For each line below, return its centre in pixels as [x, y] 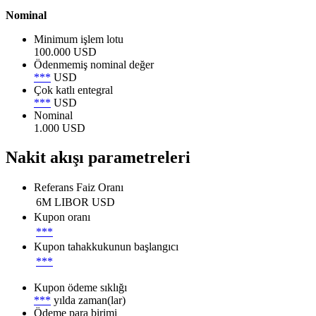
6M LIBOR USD [75, 202]
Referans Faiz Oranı [79, 188]
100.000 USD [65, 51]
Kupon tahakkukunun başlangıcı [106, 247]
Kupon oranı [62, 217]
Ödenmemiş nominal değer [94, 64]
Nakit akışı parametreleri [98, 158]
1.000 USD [60, 128]
